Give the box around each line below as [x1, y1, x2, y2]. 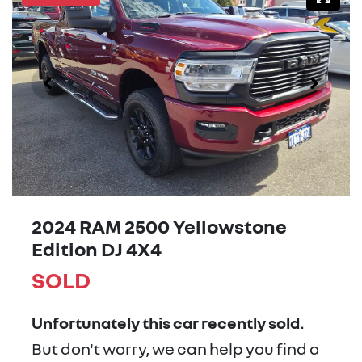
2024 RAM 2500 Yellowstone [32, 214, 287, 238]
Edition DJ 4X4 [32, 237, 162, 261]
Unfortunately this [32, 313, 173, 333]
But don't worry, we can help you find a [32, 339, 320, 359]
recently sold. [199, 313, 304, 333]
